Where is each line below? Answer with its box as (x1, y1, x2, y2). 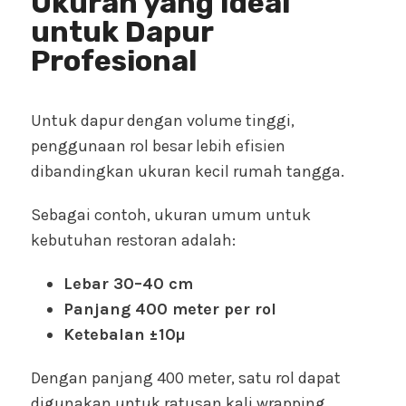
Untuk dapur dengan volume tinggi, (31, 111, 295, 131)
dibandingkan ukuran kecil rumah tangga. (31, 161, 344, 182)
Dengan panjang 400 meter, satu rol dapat (31, 368, 341, 389)
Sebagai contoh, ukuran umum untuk (31, 205, 311, 226)
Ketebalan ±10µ (63, 324, 186, 345)
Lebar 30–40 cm (63, 274, 193, 295)
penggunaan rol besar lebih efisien (31, 136, 285, 157)
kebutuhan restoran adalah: (31, 230, 236, 251)
